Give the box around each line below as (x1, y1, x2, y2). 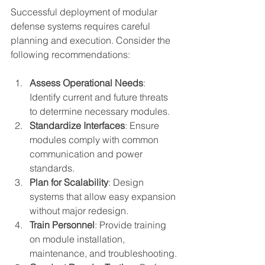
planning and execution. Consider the (11, 34, 173, 46)
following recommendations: (11, 48, 130, 60)
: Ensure (125, 119, 161, 131)
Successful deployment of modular (11, 5, 160, 18)
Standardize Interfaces (30, 119, 125, 131)
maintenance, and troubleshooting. (30, 247, 177, 259)
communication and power (30, 147, 145, 160)
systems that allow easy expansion (30, 190, 178, 202)
